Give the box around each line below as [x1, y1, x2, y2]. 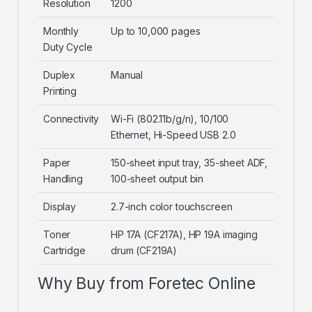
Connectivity [43, 113, 100, 125]
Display [43, 201, 77, 213]
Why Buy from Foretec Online [38, 274, 256, 294]
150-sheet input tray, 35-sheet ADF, [111, 157, 268, 169]
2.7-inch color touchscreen [111, 201, 233, 213]
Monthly [43, 25, 79, 38]
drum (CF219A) [111, 244, 178, 257]
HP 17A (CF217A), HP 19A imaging [111, 228, 258, 241]
